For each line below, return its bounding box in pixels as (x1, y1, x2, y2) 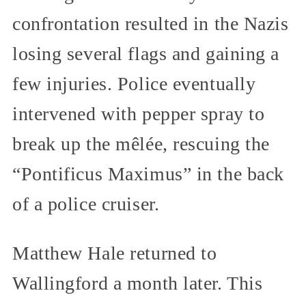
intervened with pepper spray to (12, 103, 265, 125)
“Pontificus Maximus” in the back (12, 163, 284, 185)
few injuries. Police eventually (12, 73, 256, 95)
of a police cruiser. (12, 193, 160, 215)
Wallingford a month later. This (12, 273, 263, 294)
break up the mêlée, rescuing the (12, 133, 270, 155)
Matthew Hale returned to (12, 242, 217, 264)
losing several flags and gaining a (12, 43, 280, 65)
